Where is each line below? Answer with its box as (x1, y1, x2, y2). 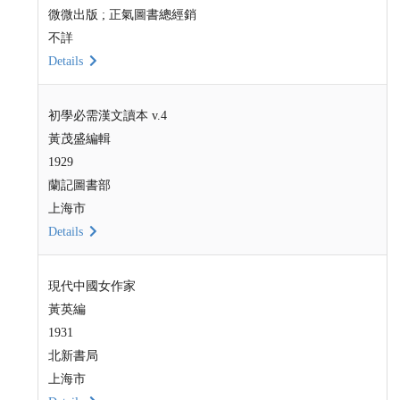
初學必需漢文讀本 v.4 (47, 108, 167, 122)
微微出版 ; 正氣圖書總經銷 (47, 7, 196, 21)
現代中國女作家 (47, 279, 136, 293)
